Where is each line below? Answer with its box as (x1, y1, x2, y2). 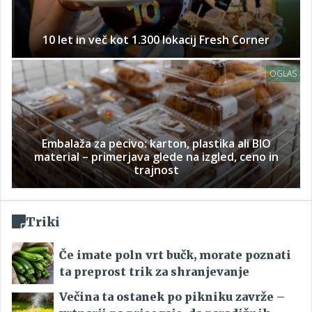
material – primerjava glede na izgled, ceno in (33, 148, 279, 164)
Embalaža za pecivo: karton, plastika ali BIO (41, 135, 271, 151)
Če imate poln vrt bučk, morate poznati (59, 247, 291, 262)
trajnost (133, 162, 179, 178)
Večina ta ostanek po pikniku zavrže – (59, 289, 285, 304)
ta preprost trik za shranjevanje (59, 264, 249, 279)
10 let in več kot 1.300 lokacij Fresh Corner (42, 31, 270, 47)
